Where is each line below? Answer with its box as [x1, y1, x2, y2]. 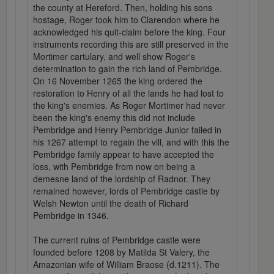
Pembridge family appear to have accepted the [33, 148, 214, 161]
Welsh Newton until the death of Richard [33, 197, 188, 210]
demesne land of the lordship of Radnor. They [33, 172, 210, 185]
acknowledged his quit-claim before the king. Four [33, 26, 226, 39]
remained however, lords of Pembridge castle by [33, 185, 220, 198]
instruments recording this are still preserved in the [33, 38, 229, 51]
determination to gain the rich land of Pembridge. [33, 62, 222, 75]
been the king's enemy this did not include [33, 111, 195, 124]
